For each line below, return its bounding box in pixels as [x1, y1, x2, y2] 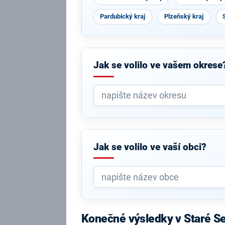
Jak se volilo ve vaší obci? [93, 141, 206, 153]
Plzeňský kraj [164, 13, 204, 20]
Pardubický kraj [100, 13, 146, 20]
